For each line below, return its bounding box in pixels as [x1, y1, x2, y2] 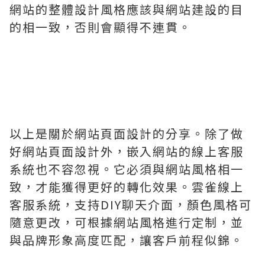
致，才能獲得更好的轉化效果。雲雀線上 [9, 178, 244, 195]
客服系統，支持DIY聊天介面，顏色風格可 [9, 196, 252, 213]
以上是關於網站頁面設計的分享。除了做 [9, 125, 244, 142]
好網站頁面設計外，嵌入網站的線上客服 [9, 143, 244, 160]
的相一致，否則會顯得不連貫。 [9, 18, 192, 35]
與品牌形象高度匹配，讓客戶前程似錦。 [9, 231, 244, 248]
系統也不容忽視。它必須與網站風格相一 [9, 160, 244, 177]
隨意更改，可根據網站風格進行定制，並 [9, 214, 244, 231]
